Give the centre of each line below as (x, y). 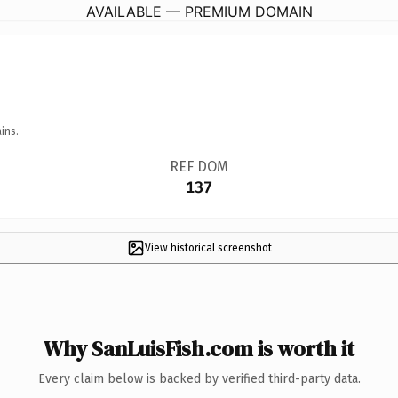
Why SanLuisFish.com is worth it (199, 348)
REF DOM (199, 166)
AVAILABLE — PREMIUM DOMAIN (199, 11)
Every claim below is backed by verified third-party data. (199, 378)
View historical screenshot (208, 247)
